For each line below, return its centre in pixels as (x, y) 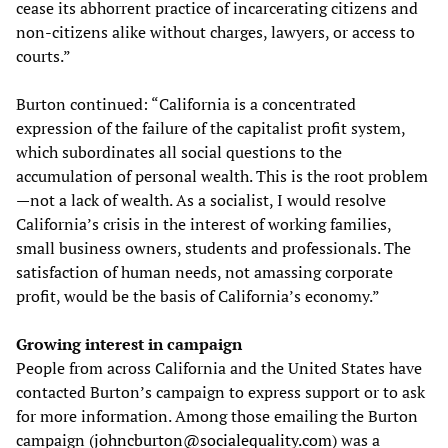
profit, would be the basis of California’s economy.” (198, 296)
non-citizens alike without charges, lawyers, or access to (215, 32)
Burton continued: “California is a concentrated (186, 104)
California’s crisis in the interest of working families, (203, 224)
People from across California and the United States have (219, 368)
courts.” (43, 56)
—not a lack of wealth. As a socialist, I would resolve (201, 200)
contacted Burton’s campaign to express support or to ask (220, 392)
